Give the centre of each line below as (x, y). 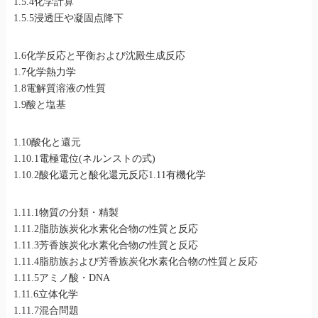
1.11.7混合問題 (46, 311)
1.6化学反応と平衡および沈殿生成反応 (99, 56)
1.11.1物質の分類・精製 (66, 213)
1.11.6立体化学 (45, 295)
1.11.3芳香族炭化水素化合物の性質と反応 (105, 246)
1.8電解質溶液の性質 (59, 89)
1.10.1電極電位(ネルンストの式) (84, 159)
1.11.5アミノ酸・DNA (61, 278)
